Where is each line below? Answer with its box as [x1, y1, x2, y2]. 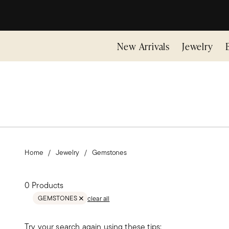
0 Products [25, 179, 64, 191]
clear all [87, 193, 110, 203]
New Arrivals [117, 39, 170, 53]
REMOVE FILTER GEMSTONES [37, 199, 127, 209]
